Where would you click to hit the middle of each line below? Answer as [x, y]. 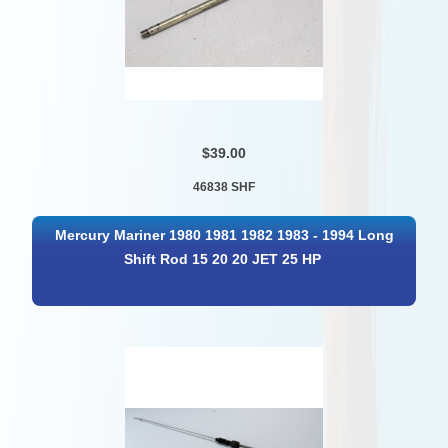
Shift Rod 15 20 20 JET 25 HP [223, 259]
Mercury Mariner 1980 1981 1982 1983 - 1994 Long [225, 235]
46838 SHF [223, 187]
